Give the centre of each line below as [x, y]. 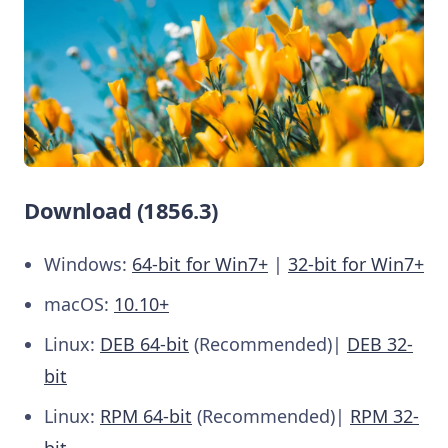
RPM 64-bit [146, 416]
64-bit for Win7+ [200, 264]
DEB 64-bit [144, 344]
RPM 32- [384, 416]
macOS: [79, 304]
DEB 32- [380, 344]
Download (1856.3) [121, 210]
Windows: [88, 264]
